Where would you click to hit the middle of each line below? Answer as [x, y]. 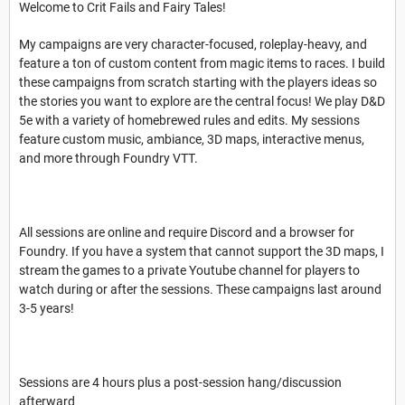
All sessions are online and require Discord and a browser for [187, 232]
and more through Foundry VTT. [108, 158]
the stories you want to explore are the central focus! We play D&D [202, 101]
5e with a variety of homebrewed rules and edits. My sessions [189, 120]
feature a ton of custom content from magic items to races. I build [202, 63]
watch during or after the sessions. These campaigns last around [200, 289]
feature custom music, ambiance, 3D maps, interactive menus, [192, 139]
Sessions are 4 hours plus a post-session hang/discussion [180, 382]
